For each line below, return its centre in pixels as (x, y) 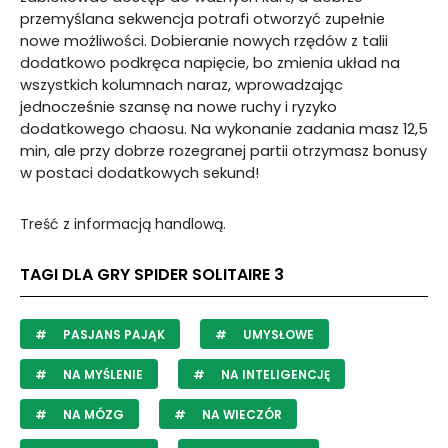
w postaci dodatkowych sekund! (139, 173)
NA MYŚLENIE (101, 374)
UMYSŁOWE (277, 334)
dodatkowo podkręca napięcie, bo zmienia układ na (210, 63)
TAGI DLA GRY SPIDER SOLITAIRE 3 (152, 274)
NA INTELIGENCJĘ (274, 374)
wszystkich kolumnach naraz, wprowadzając (181, 85)
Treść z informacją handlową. (123, 224)
